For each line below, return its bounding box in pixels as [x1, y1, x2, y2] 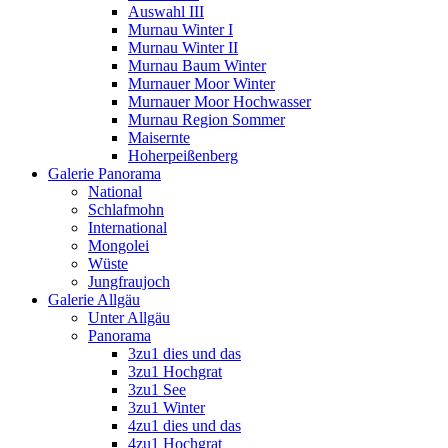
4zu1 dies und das [128, 417, 241, 435]
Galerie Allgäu [48, 291, 140, 309]
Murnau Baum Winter [128, 57, 266, 75]
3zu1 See [128, 381, 186, 399]
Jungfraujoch [88, 273, 170, 291]
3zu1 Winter [128, 399, 205, 417]
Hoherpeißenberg [128, 147, 238, 165]
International [88, 219, 167, 237]
